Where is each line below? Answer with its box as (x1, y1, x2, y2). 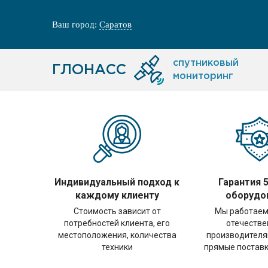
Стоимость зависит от (73, 206, 161, 216)
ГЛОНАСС (52, 63, 126, 77)
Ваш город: (52, 19, 99, 29)
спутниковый (173, 59, 239, 68)
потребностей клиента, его (64, 218, 170, 228)
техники (101, 242, 133, 252)
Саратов (99, 19, 132, 29)
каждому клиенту (75, 190, 159, 201)
